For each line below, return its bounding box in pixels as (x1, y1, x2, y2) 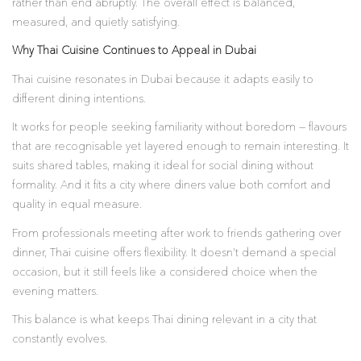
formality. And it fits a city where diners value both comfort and (12, 180, 330, 191)
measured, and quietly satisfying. (12, 16, 180, 28)
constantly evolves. (12, 334, 107, 345)
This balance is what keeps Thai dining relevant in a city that (12, 314, 317, 326)
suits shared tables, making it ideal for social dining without (12, 160, 313, 172)
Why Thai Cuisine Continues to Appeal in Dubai (12, 45, 256, 56)
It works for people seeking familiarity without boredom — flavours (12, 122, 346, 133)
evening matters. (12, 285, 98, 297)
